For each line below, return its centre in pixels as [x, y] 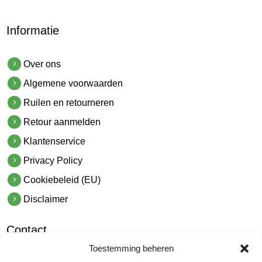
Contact [27, 230]
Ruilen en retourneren [69, 103]
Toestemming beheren [131, 248]
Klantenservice [55, 142]
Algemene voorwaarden [73, 84]
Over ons [42, 64]
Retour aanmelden [62, 122]
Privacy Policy [53, 161]
